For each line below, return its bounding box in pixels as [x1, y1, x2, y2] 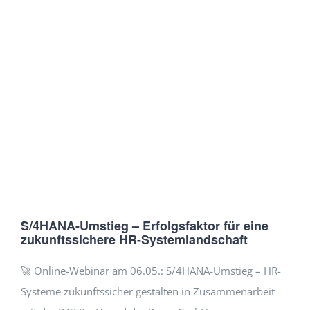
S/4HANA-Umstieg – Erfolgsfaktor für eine [21, 217, 268, 235]
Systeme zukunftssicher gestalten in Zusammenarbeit [21, 284, 275, 298]
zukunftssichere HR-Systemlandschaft [21, 230, 248, 248]
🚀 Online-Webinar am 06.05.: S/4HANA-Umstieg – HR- [21, 264, 281, 277]
